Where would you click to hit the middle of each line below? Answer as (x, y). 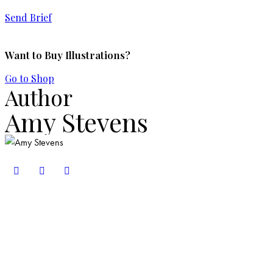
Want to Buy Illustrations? (68, 55)
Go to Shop (30, 78)
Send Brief (28, 18)
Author (39, 97)
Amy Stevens (76, 121)
